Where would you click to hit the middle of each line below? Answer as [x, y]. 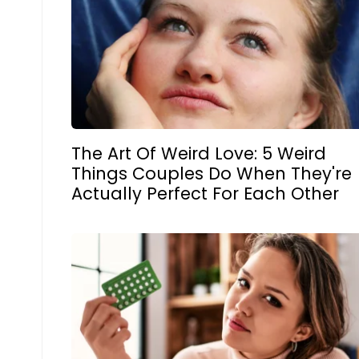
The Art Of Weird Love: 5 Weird [199, 153]
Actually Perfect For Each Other [206, 193]
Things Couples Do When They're [212, 173]
